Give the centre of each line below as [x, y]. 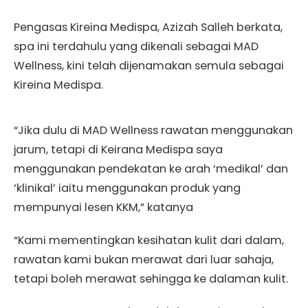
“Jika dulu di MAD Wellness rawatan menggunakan [153, 131]
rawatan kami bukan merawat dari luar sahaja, [144, 260]
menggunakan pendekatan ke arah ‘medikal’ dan [151, 169]
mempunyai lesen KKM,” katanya [103, 208]
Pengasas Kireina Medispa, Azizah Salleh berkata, [148, 27]
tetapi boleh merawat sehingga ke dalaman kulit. [151, 279]
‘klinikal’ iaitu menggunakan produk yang [127, 188]
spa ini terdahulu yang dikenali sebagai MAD [136, 47]
